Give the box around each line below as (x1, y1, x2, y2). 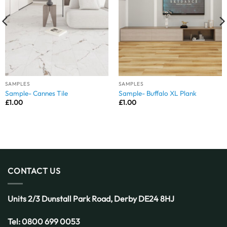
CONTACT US (8, 166, 61, 176)
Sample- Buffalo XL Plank (118, 88, 197, 98)
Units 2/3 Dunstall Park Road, (8, 193, 114, 204)
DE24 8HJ (138, 193, 174, 204)
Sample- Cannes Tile (5, 88, 68, 98)
